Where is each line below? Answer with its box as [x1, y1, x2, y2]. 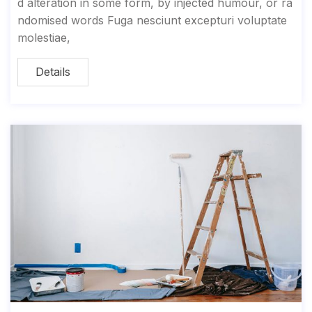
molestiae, [17, 30, 70, 45]
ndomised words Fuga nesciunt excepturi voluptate [17, 13, 287, 27]
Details [36, 64, 70, 79]
